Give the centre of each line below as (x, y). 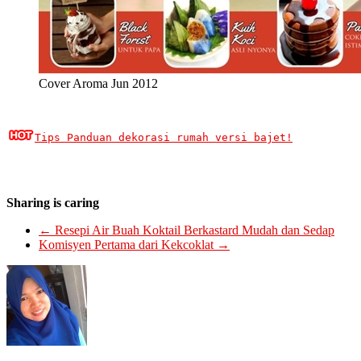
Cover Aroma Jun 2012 (98, 84)
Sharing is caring (53, 203)
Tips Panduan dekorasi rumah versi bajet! (164, 138)
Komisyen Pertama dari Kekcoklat (128, 245)
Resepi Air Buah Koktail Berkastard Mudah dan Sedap (193, 230)
